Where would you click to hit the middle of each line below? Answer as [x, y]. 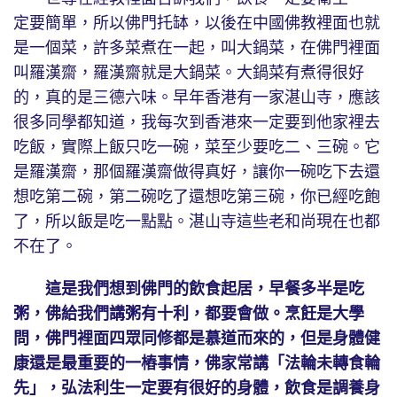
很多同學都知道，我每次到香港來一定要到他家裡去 [197, 123]
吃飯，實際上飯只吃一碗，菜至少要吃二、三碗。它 [197, 148]
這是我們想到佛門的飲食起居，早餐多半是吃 [205, 289]
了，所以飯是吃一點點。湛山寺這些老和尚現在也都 [197, 222]
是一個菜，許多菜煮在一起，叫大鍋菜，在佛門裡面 [197, 48]
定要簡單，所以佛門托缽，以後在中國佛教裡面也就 [197, 23]
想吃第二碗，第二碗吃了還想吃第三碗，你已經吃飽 [197, 197]
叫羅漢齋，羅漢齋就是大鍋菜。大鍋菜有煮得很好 [189, 73]
